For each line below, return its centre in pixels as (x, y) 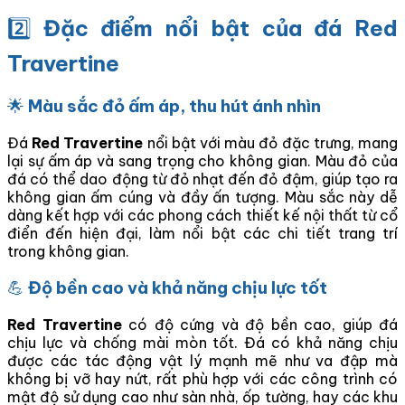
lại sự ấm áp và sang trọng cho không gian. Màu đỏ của (202, 160)
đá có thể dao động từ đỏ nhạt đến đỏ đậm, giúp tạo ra (202, 179)
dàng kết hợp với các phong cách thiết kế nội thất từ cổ (202, 215)
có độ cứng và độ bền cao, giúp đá (259, 325)
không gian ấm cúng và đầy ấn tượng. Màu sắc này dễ (202, 197)
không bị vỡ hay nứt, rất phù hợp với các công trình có (202, 379)
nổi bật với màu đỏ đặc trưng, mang (271, 142)
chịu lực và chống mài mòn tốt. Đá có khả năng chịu (202, 343)
